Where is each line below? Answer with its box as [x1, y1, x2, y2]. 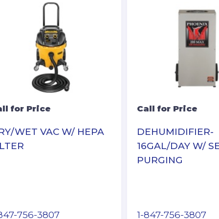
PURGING [137, 154, 183, 166]
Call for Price [137, 103, 197, 113]
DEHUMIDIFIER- [137, 126, 214, 137]
